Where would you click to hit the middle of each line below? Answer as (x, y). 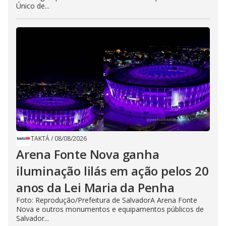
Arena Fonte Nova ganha (88, 154)
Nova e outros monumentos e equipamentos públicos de (110, 209)
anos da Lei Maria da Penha (95, 187)
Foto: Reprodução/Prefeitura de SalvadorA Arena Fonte (107, 200)
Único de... (33, 6)
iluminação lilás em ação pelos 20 (112, 171)
